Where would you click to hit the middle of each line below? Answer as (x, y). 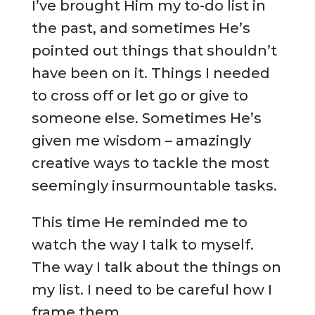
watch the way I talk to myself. (142, 244)
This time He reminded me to (139, 222)
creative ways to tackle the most (150, 163)
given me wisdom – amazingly (141, 140)
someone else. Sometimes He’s (146, 118)
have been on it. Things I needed (150, 73)
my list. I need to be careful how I (152, 289)
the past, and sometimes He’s (141, 28)
